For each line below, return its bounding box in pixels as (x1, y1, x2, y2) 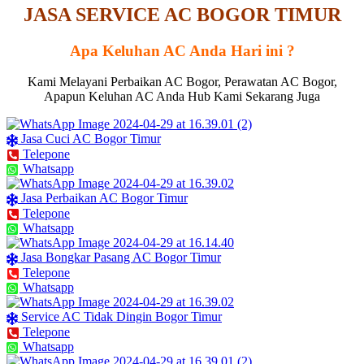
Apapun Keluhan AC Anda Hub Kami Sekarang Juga (44, 89, 320, 104)
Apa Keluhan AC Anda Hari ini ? (69, 41, 295, 59)
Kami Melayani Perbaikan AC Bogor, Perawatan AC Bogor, (27, 75, 337, 89)
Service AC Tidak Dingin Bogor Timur (21, 310, 222, 324)
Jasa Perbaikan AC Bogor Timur (21, 191, 188, 206)
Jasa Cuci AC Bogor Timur (21, 132, 161, 146)
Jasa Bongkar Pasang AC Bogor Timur (21, 250, 221, 265)
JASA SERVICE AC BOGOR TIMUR (23, 3, 341, 25)
